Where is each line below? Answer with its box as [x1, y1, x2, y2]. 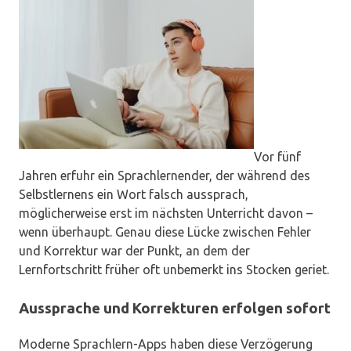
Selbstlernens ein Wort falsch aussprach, [19, 187, 248, 202]
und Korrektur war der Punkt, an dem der [19, 244, 250, 259]
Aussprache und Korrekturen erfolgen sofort [19, 300, 331, 317]
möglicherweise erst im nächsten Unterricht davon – [19, 206, 313, 221]
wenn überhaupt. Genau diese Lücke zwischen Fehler [19, 225, 311, 240]
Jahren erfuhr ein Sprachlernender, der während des [19, 168, 310, 183]
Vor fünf [254, 150, 301, 165]
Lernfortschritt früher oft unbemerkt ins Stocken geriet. [19, 262, 329, 277]
